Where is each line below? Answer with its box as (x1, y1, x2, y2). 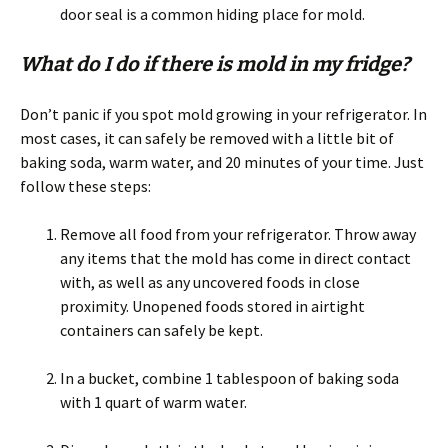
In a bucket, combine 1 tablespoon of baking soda (60, 367, 399, 388)
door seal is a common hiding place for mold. (60, 3, 365, 24)
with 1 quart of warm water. (60, 391, 247, 412)
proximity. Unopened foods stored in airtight (60, 295, 365, 316)
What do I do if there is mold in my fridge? (20, 51, 410, 76)
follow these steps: (20, 175, 151, 196)
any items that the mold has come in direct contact (60, 247, 411, 268)
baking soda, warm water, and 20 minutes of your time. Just (20, 151, 424, 172)
